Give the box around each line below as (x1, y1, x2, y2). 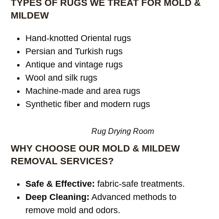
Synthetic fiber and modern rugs (25, 99, 151, 109)
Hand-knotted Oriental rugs (25, 33, 131, 43)
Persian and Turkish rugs (25, 46, 123, 56)
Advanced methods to (89, 192, 177, 202)
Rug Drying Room (91, 127, 154, 135)
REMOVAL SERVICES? (11, 156, 114, 166)
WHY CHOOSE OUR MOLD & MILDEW (11, 143, 180, 153)
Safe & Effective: (25, 179, 95, 189)
